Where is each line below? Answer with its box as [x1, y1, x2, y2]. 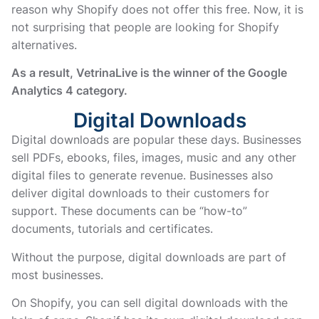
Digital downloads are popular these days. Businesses [11, 132, 301, 147]
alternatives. [11, 37, 77, 52]
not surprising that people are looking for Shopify [11, 19, 279, 34]
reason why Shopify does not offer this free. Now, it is [11, 1, 303, 16]
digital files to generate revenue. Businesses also [11, 168, 273, 183]
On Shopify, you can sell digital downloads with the [11, 296, 288, 310]
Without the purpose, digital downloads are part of [11, 249, 286, 264]
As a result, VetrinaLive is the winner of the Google [11, 65, 287, 80]
